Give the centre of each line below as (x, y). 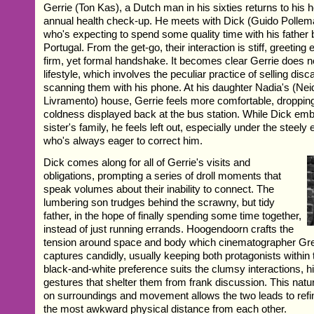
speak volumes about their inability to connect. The (159, 189)
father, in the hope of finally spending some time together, (173, 215)
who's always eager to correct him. (123, 140)
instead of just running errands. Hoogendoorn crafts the (169, 228)
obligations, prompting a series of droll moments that (163, 175)
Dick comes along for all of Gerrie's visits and (147, 162)
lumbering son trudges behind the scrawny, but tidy (159, 202)
